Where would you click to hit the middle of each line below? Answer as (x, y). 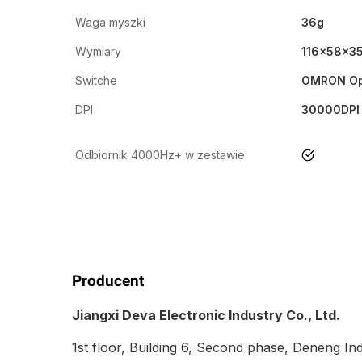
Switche (96, 81)
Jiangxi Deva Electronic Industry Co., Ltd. (206, 315)
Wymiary (98, 52)
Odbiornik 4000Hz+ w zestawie (160, 155)
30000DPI (330, 110)
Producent (108, 282)
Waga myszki (110, 23)
